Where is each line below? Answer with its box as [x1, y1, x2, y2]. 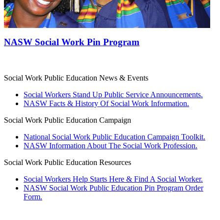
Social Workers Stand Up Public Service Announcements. [24, 90, 203, 99]
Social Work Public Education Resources [4, 158, 131, 167]
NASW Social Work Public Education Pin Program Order [24, 184, 203, 192]
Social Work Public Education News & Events [4, 74, 148, 82]
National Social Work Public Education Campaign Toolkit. [24, 133, 205, 141]
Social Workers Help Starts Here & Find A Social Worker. [24, 175, 203, 184]
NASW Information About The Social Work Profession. [24, 141, 197, 150]
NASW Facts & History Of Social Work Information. [24, 99, 189, 108]
